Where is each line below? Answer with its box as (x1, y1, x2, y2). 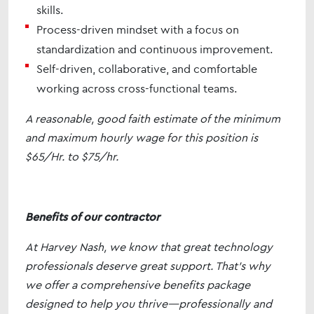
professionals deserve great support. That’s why (25, 259, 271, 273)
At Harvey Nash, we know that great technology (25, 240, 273, 254)
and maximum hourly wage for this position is (25, 130, 258, 144)
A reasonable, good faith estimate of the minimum (25, 111, 280, 125)
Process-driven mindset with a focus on (36, 22, 239, 36)
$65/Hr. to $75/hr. (25, 149, 121, 163)
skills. (36, 3, 63, 17)
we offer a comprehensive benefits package (25, 278, 250, 292)
